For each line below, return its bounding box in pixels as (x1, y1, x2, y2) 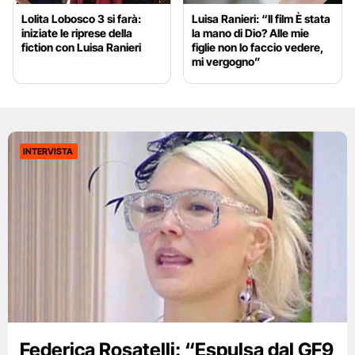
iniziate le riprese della (21, 26, 132, 40)
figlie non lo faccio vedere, (192, 40, 324, 55)
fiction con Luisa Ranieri (21, 40, 141, 55)
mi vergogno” (192, 55, 261, 69)
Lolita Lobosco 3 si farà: (21, 12, 141, 26)
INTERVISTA (23, 146, 73, 158)
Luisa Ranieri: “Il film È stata (192, 12, 331, 26)
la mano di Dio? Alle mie (192, 26, 310, 40)
